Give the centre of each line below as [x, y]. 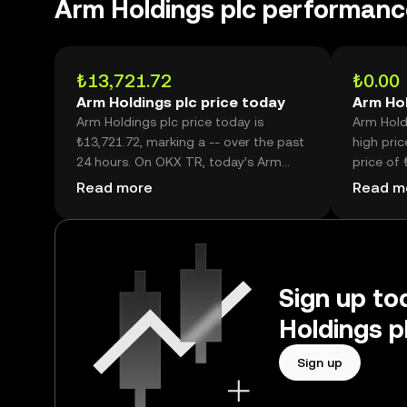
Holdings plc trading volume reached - [191, 182]
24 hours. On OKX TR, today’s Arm [179, 162]
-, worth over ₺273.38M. [147, 202]
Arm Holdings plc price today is [170, 122]
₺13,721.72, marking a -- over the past [190, 142]
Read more [114, 188]
